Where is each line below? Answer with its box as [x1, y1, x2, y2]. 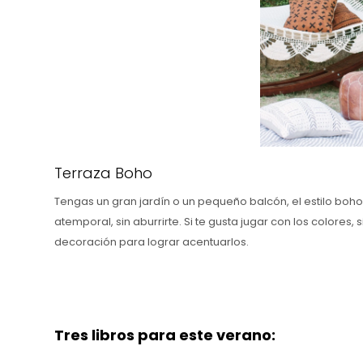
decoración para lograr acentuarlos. [54, 233, 252, 250]
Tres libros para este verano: [54, 324, 276, 345]
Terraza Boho [54, 162, 153, 183]
